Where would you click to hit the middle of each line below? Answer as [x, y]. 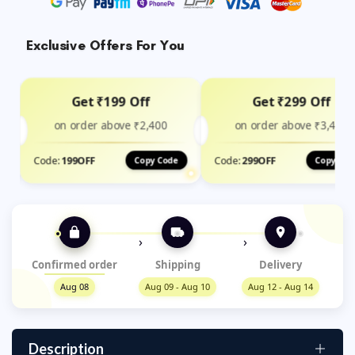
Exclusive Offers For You [105, 45]
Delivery [280, 264]
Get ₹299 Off [291, 102]
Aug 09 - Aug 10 [177, 286]
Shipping [177, 264]
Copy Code [156, 160]
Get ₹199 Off [111, 102]
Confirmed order [75, 264]
